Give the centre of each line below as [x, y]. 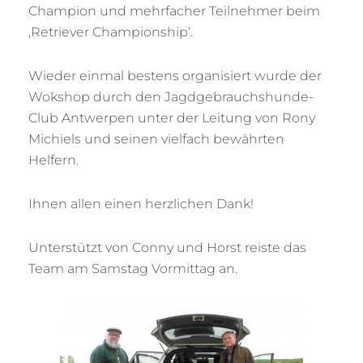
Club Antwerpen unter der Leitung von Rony [172, 118]
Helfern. [53, 160]
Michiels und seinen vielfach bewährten [156, 139]
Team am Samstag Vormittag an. [133, 269]
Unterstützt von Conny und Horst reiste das [167, 248]
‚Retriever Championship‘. [111, 32]
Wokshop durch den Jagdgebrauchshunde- [171, 97]
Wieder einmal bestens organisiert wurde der [175, 76]
